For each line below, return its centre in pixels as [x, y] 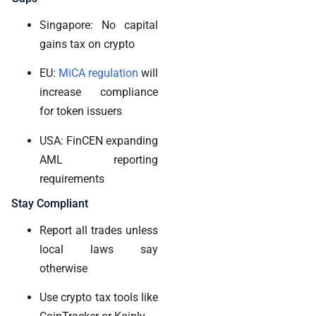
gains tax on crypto [87, 44]
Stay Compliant [50, 203]
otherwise [63, 268]
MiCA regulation [98, 73]
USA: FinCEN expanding [99, 140]
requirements [72, 178]
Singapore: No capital [99, 25]
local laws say [99, 249]
